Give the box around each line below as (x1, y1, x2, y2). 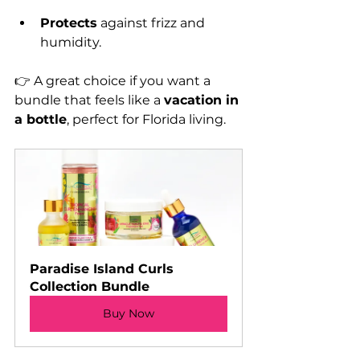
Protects (40, 14, 97, 31)
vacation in (164, 92, 243, 108)
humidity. (40, 34, 101, 50)
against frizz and (97, 14, 208, 31)
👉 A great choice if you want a (14, 72, 214, 88)
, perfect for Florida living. (67, 111, 226, 127)
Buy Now (103, 305, 154, 321)
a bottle (14, 111, 67, 127)
